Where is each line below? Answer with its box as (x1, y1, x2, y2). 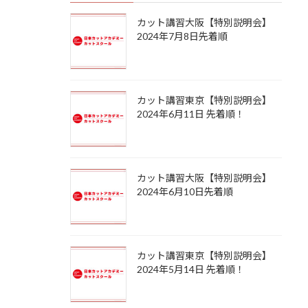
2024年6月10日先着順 (137, 186, 233, 198)
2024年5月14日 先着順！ (137, 263, 245, 276)
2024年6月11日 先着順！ (137, 108, 245, 120)
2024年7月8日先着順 (137, 30, 228, 43)
